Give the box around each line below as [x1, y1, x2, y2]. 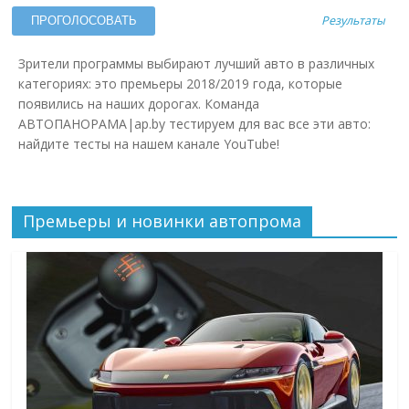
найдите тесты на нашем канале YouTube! [17, 135, 279, 153]
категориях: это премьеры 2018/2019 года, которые [17, 75, 342, 93]
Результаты [320, 12, 385, 28]
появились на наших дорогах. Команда [17, 95, 259, 113]
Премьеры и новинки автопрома [23, 209, 302, 232]
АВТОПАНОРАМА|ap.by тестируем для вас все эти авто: [17, 115, 371, 133]
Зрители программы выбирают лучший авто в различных [17, 55, 374, 73]
